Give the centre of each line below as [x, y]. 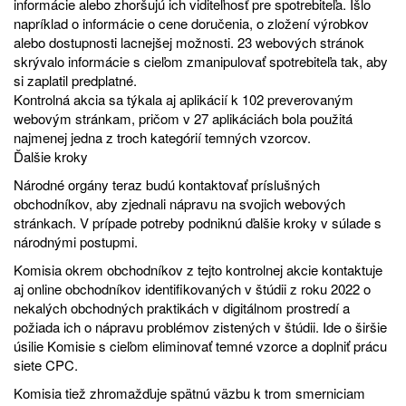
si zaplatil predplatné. [75, 80]
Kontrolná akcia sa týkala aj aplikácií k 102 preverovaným [184, 99]
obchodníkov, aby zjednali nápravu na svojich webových [179, 203]
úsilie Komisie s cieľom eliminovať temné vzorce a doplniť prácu [200, 345]
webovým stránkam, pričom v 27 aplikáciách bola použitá [183, 118]
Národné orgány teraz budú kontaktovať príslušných [167, 184]
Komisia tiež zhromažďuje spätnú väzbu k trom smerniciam [189, 392]
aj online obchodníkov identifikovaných [129, 288]
